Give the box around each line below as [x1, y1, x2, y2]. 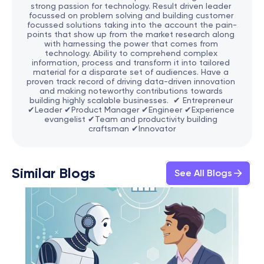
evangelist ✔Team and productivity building [44, 114, 217, 124]
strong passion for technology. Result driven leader [31, 1, 231, 11]
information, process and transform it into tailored [32, 58, 230, 67]
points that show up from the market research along [27, 29, 235, 39]
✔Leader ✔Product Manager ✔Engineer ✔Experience [27, 105, 235, 114]
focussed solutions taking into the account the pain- [27, 20, 237, 29]
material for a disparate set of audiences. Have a [33, 67, 229, 77]
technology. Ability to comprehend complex [44, 48, 217, 58]
